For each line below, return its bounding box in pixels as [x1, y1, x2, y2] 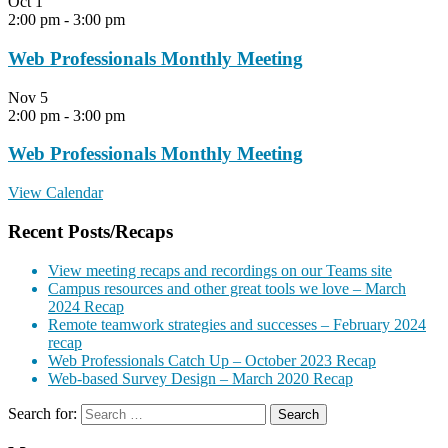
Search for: [8, 404, 77, 422]
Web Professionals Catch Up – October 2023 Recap [48, 351, 376, 369]
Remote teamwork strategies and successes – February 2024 [48, 315, 426, 333]
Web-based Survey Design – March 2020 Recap [48, 369, 353, 387]
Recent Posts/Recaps [8, 220, 173, 242]
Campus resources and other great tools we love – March [48, 279, 406, 297]
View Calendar [8, 184, 103, 202]
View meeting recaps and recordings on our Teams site [48, 261, 392, 279]
